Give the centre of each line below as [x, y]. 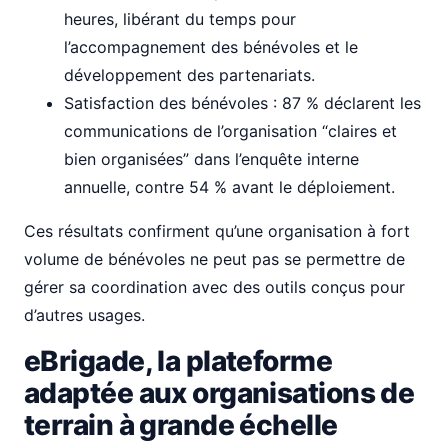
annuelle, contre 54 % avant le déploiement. [229, 187]
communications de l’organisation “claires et [230, 131]
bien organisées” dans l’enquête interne [211, 159]
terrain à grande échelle [181, 425]
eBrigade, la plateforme [178, 361]
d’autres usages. [84, 315]
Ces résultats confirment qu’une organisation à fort [217, 231]
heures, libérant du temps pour [180, 19]
